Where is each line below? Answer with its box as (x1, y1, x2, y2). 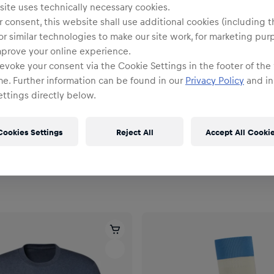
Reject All (116, 126, 154, 137)
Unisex (149, 127, 174, 138)
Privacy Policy (185, 74, 244, 87)
